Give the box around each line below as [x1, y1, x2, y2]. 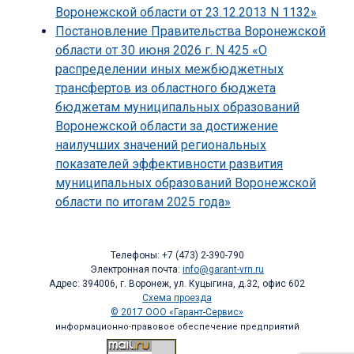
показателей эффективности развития [55, 156, 283, 172]
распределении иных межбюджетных [55, 62, 284, 77]
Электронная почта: [90, 264, 183, 276]
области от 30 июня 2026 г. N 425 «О [55, 43, 267, 58]
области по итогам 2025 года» [55, 194, 231, 210]
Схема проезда [142, 292, 212, 304]
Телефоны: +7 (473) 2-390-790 [110, 250, 244, 262]
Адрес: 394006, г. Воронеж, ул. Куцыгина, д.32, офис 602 [49, 278, 305, 290]
